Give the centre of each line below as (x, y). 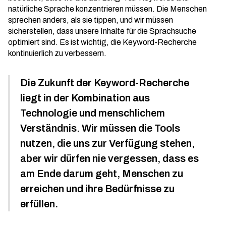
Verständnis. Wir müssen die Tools (100, 128)
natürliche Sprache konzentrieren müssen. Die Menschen (107, 9)
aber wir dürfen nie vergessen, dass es (109, 158)
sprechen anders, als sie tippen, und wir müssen (91, 20)
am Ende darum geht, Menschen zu (102, 174)
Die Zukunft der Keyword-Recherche (105, 83)
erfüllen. (39, 204)
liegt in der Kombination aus (85, 98)
